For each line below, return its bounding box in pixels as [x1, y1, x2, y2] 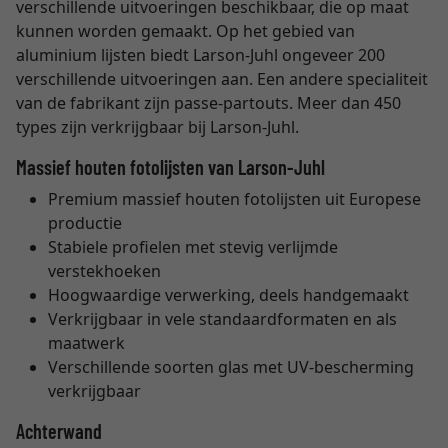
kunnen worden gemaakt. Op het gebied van [16, 20, 355, 42]
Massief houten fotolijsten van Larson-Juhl [16, 155, 325, 179]
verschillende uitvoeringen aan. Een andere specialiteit [16, 68, 428, 90]
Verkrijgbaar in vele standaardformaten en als [48, 308, 397, 330]
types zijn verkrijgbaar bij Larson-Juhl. [16, 116, 299, 138]
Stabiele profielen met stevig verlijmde [48, 236, 338, 258]
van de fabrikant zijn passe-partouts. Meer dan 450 [16, 92, 401, 114]
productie [48, 212, 122, 234]
